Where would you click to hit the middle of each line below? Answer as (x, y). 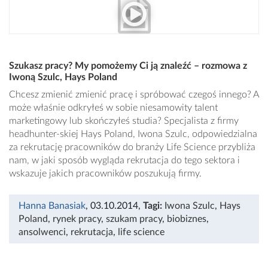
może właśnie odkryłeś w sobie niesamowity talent (113, 108)
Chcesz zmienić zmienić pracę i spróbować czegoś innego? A (134, 95)
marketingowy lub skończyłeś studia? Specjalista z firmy (124, 121)
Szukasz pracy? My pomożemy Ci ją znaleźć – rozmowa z (128, 66)
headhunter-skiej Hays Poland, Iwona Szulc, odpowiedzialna (133, 134)
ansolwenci (42, 232)
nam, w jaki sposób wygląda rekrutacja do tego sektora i (124, 161)
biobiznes (187, 219)
